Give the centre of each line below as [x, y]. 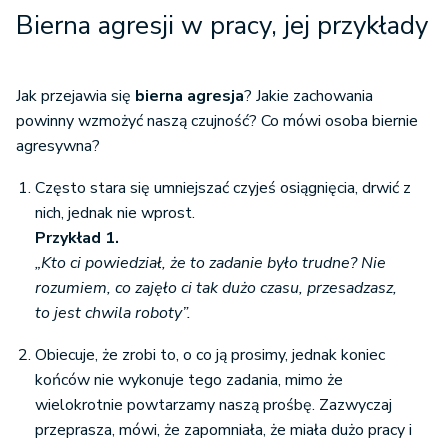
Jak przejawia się [75, 96]
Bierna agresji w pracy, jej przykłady [222, 26]
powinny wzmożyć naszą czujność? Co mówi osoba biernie [217, 121]
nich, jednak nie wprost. [115, 213]
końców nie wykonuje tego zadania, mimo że [189, 380]
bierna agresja [189, 96]
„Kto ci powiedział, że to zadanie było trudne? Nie [210, 263]
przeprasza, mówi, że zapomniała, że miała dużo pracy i [223, 430]
